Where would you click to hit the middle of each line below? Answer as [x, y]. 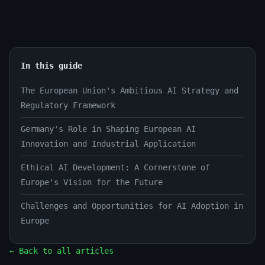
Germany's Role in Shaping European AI [108, 129]
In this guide [51, 65]
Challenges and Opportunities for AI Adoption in [132, 206]
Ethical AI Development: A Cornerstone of [115, 167]
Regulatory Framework [68, 105]
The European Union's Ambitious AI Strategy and [130, 90]
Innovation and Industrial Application [108, 143]
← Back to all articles [62, 251]
